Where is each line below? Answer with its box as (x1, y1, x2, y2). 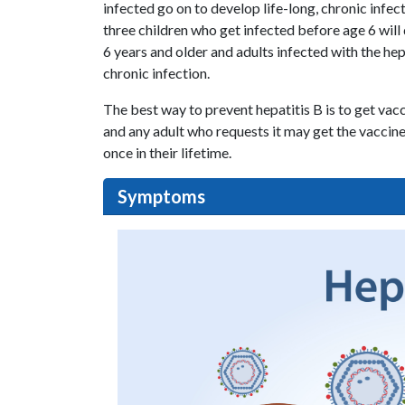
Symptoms (118, 185, 205, 207)
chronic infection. (103, 64, 210, 81)
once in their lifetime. (103, 144, 231, 161)
